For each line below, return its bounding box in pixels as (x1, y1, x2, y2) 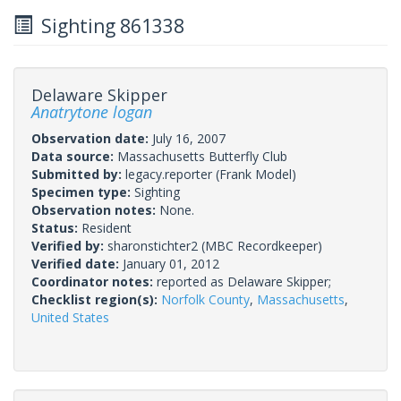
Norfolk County (161, 290, 250, 308)
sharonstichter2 (107, 236, 198, 254)
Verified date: (31, 254, 123, 272)
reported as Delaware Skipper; (157, 272, 331, 290)
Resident (81, 218, 132, 236)
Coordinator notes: (31, 272, 157, 290)
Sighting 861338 (32, 13, 184, 38)
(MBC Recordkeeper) (198, 236, 322, 254)
